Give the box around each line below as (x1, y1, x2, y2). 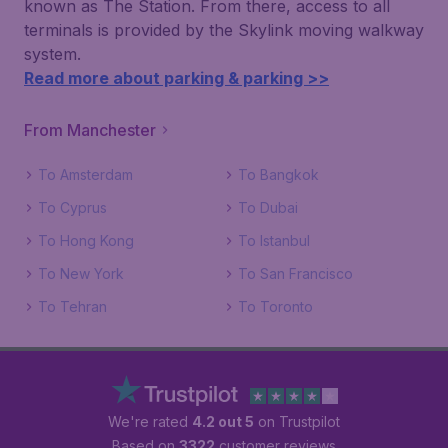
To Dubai (238, 199, 298, 216)
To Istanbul (238, 232, 310, 249)
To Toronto (238, 298, 313, 315)
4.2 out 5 (192, 413, 254, 430)
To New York (38, 265, 124, 282)
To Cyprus (38, 199, 107, 216)
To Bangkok (238, 166, 319, 183)
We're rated (108, 413, 192, 430)
